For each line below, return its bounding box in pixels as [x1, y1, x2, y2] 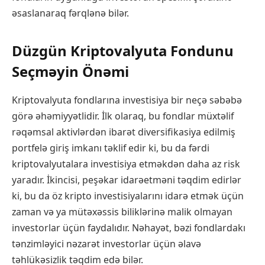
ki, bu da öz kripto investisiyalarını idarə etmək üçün [12, 189, 244, 203]
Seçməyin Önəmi [12, 62, 129, 82]
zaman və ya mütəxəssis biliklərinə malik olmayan [12, 205, 232, 219]
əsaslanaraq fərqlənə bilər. [12, 7, 129, 20]
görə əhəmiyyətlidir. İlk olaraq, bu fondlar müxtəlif [12, 109, 234, 123]
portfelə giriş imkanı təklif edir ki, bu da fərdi [12, 141, 209, 155]
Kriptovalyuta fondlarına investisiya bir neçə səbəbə [12, 93, 242, 107]
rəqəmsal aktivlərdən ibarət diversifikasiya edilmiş [12, 125, 235, 139]
